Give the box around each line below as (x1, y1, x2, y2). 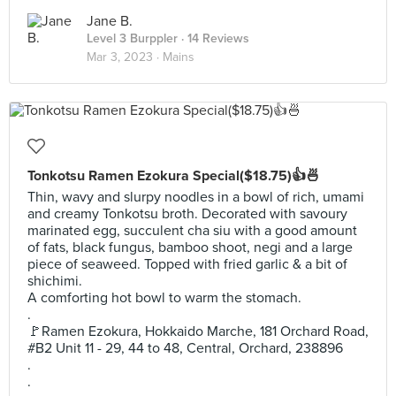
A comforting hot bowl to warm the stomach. (27, 289, 301, 307)
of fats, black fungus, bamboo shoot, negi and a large (27, 239, 353, 256)
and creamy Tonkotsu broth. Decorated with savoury (27, 205, 347, 223)
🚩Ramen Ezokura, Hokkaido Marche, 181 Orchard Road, (27, 323, 369, 340)
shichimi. (27, 272, 82, 290)
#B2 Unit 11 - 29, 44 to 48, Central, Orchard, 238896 (27, 339, 343, 357)
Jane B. (87, 12, 133, 30)
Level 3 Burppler (87, 31, 178, 46)
